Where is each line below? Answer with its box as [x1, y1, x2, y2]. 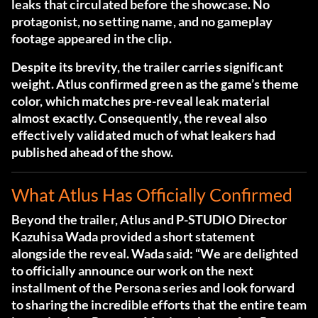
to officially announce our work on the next [11, 263, 253, 279]
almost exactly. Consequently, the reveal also [11, 110, 268, 126]
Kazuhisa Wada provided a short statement [11, 229, 255, 245]
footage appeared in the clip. [11, 31, 172, 47]
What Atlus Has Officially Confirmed [11, 184, 292, 206]
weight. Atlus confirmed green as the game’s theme [11, 76, 300, 92]
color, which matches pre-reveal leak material [11, 93, 270, 109]
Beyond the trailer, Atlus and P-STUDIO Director [11, 212, 287, 228]
